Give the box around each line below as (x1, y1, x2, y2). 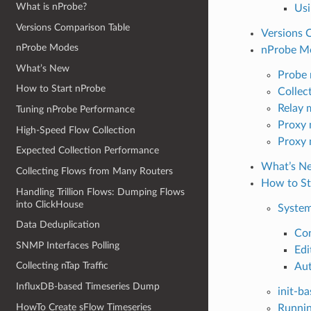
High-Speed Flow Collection (16, 124, 136, 135)
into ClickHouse (16, 199, 84, 210)
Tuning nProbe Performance (16, 104, 135, 115)
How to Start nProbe (16, 83, 106, 94)
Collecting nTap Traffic (16, 260, 109, 271)
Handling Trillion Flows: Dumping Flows (16, 186, 185, 197)
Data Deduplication (16, 219, 101, 230)
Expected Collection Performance (16, 145, 160, 156)
